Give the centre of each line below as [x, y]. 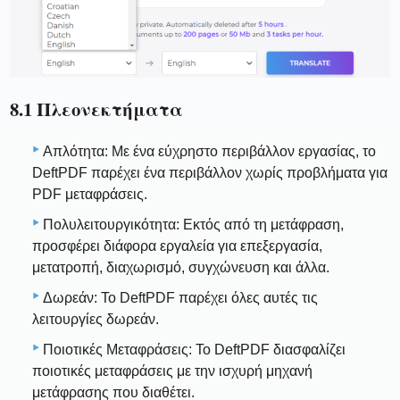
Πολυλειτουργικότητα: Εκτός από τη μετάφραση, [193, 225]
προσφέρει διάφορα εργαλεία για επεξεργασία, [177, 246]
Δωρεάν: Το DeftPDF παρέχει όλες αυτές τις [180, 298]
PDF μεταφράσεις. [90, 195]
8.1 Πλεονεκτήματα [97, 108]
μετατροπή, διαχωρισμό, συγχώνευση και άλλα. [181, 268]
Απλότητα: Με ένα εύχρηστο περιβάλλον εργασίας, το [209, 152]
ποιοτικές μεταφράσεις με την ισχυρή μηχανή [172, 371]
